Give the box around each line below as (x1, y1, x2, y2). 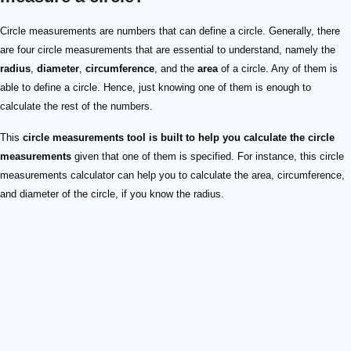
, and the (154, 62, 197, 74)
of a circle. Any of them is (218, 62, 338, 74)
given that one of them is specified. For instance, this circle (71, 150, 344, 162)
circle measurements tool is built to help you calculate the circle (23, 131, 335, 143)
